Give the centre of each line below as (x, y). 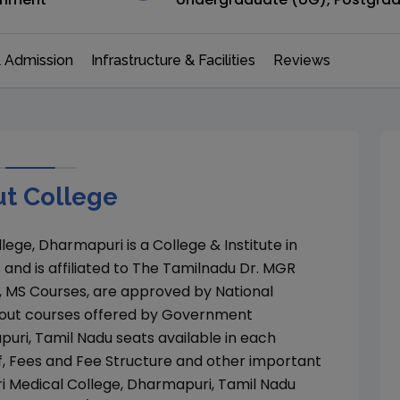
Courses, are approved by (121, 292)
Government (207, 315)
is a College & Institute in (210, 245)
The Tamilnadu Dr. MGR (214, 268)
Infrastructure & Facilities (173, 60)
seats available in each (194, 338)
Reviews (302, 60)
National (244, 292)
